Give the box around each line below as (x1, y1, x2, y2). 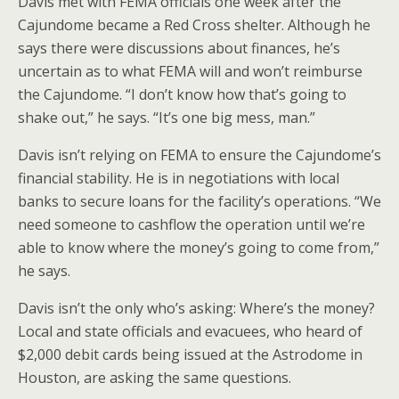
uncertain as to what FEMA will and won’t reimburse (18, 61, 362, 81)
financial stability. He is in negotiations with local (18, 168, 339, 188)
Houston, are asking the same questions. (18, 368, 291, 387)
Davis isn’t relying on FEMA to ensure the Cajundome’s (18, 145, 381, 165)
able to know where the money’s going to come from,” (18, 238, 379, 257)
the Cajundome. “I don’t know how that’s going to (18, 85, 346, 104)
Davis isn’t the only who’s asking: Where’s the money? (18, 298, 375, 318)
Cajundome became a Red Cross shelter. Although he (18, 15, 370, 35)
